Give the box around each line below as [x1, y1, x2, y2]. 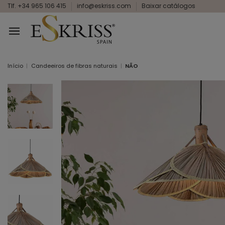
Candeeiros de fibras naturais [31, 61, 118, 70]
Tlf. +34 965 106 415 [8, 2, 68, 10]
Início [8, 61, 23, 70]
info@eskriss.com [77, 2, 133, 10]
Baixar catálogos [142, 2, 195, 10]
